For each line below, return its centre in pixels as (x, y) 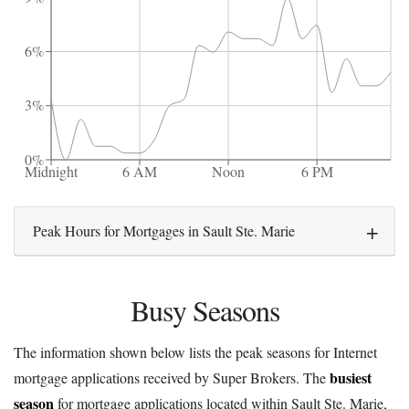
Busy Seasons (204, 310)
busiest (351, 378)
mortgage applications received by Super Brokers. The (172, 378)
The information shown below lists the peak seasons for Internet (195, 352)
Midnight (52, 172)
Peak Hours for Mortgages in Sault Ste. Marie (164, 231)
